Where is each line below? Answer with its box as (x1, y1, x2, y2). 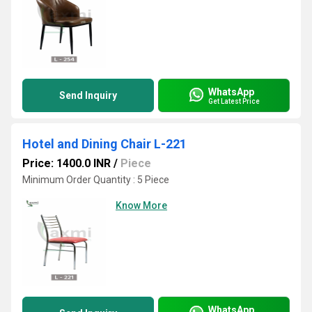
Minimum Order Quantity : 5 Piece (22, 174, 169, 185)
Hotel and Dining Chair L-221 (22, 136, 187, 151)
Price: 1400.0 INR (22, 157, 111, 170)
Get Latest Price (208, 97, 260, 105)
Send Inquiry (59, 90, 117, 101)
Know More (116, 200, 167, 211)
